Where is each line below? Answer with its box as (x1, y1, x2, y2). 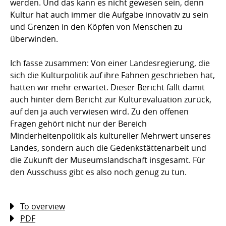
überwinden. (10, 33, 58, 44)
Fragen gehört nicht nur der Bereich (10, 118, 147, 129)
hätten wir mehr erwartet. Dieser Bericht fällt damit (10, 81, 205, 93)
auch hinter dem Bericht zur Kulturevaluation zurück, (10, 93, 211, 105)
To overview (20, 200, 65, 212)
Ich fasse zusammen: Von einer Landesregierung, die (10, 57, 210, 69)
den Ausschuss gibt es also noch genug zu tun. (10, 166, 187, 178)
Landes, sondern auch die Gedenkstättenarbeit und (10, 142, 206, 153)
